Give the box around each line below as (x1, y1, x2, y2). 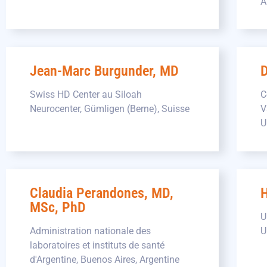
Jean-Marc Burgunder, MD (30, 63, 179, 80)
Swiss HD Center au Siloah (30, 89, 142, 101)
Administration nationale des (30, 225, 151, 237)
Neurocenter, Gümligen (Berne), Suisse (30, 103, 190, 115)
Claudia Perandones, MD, (30, 184, 173, 201)
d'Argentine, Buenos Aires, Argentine (30, 253, 179, 265)
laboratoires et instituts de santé (30, 239, 164, 251)
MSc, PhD (30, 198, 86, 216)
